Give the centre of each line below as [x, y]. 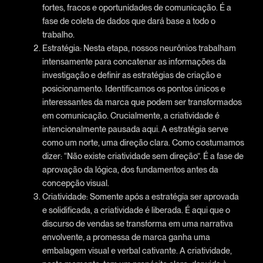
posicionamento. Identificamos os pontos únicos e [134, 89]
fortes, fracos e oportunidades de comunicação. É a [136, 8]
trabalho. [58, 35]
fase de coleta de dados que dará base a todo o [129, 21]
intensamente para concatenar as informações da [134, 62]
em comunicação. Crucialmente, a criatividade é [131, 116]
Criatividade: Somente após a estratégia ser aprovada [140, 197]
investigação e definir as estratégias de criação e [131, 75]
